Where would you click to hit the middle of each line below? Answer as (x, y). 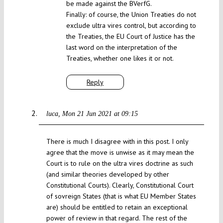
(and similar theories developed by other (108, 174)
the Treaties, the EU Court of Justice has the (130, 37)
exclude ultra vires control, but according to (131, 26)
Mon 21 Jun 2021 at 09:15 (100, 114)
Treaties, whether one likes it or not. (120, 58)
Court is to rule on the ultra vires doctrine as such (119, 164)
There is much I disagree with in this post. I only (117, 142)
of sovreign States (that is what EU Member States (121, 196)
